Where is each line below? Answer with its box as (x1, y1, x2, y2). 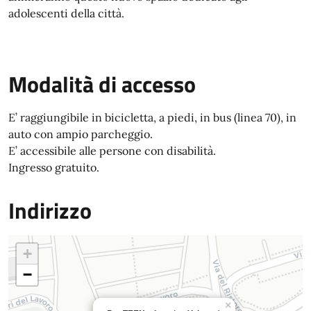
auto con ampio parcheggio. (8, 127, 153, 141)
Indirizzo (8, 194, 92, 227)
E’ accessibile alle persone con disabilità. (8, 144, 216, 158)
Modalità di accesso (8, 67, 196, 101)
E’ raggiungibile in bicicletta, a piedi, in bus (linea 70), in (8, 110, 296, 124)
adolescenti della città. (8, 6, 124, 20)
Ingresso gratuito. (8, 160, 99, 174)
